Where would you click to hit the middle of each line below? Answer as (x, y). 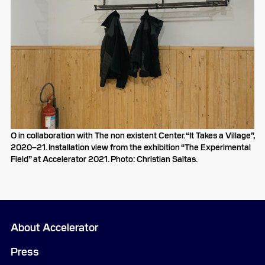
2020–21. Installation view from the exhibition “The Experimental (131, 146)
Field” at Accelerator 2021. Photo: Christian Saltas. (104, 158)
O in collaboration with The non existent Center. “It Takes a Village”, (132, 135)
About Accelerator (54, 227)
